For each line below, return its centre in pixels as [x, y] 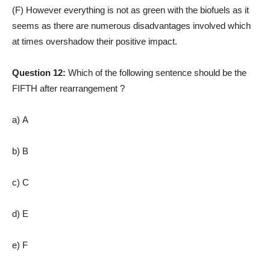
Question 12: [40, 73]
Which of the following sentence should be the [157, 73]
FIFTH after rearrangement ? [68, 89]
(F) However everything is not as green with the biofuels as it [130, 10]
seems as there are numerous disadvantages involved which [131, 26]
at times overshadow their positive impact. [95, 42]
